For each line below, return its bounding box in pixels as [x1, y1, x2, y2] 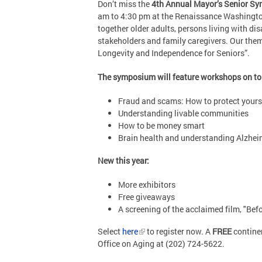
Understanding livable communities [118, 108, 249, 119]
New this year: [98, 154, 149, 166]
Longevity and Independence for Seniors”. [98, 47, 250, 58]
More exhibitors [118, 178, 175, 190]
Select [98, 226, 122, 237]
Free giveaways [118, 191, 175, 202]
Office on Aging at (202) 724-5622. [98, 238, 225, 249]
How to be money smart [118, 120, 205, 131]
